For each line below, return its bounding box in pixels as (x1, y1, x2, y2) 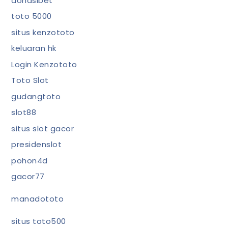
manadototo (11, 193, 64, 204)
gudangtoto (11, 91, 61, 102)
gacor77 (11, 171, 45, 182)
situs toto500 (11, 216, 66, 226)
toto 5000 (11, 11, 52, 21)
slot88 (11, 107, 37, 118)
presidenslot (11, 139, 62, 150)
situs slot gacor (11, 123, 74, 134)
